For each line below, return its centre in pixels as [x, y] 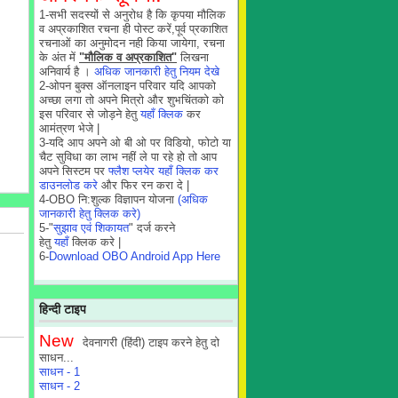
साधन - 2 [60, 386]
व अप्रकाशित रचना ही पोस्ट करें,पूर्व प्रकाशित [133, 29]
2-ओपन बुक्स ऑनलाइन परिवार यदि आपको [127, 86]
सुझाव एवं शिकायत [91, 228]
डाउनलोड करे [68, 185]
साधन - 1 [60, 372]
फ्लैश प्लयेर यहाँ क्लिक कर [163, 171]
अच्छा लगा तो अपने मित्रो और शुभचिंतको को [131, 100]
